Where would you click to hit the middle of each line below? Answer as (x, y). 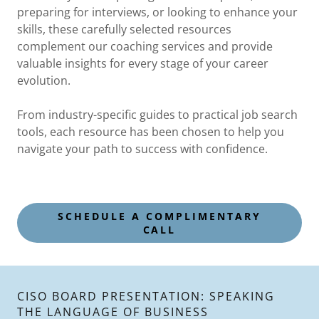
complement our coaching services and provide (145, 46)
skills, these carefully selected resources (124, 29)
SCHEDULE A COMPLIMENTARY (159, 216)
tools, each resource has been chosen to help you (151, 132)
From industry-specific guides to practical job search (157, 115)
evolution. (45, 80)
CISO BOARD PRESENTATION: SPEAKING (146, 296)
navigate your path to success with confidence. (142, 149)
